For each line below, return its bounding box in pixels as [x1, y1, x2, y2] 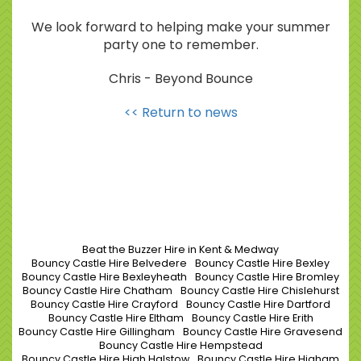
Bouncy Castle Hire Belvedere [31, 256, 187, 271]
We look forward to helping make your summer [31, 18, 330, 37]
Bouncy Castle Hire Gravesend [183, 325, 342, 339]
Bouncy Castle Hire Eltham [48, 311, 184, 326]
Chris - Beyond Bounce [108, 69, 253, 89]
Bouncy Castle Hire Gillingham [19, 325, 175, 339]
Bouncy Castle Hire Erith [191, 311, 313, 326]
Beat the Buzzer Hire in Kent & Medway [82, 243, 279, 257]
